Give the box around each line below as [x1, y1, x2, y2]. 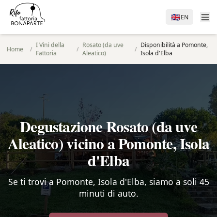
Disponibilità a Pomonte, [140, 41, 208, 49]
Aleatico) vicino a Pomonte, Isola [7, 132, 209, 155]
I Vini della [36, 41, 64, 49]
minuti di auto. [78, 187, 139, 199]
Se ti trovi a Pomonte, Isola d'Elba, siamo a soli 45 [8, 176, 209, 187]
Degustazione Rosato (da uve [20, 115, 197, 138]
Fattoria [36, 49, 57, 57]
